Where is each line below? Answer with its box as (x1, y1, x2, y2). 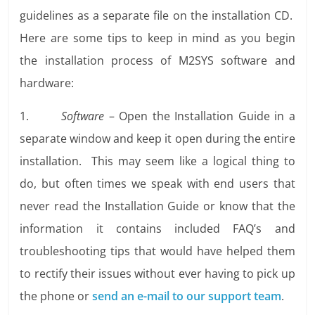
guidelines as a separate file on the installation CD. (20, 8, 295, 24)
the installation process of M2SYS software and (20, 53, 295, 69)
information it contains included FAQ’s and (20, 221, 295, 237)
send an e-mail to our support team (92, 288, 282, 304)
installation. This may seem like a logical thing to (20, 153, 295, 169)
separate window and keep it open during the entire (20, 131, 295, 147)
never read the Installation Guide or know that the (20, 198, 295, 214)
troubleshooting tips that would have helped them (20, 243, 295, 259)
